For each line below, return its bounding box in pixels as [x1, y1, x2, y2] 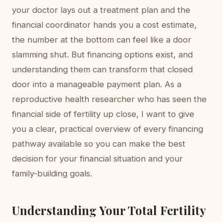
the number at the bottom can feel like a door [12, 35, 191, 45]
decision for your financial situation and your [12, 154, 183, 164]
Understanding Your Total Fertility [12, 202, 206, 218]
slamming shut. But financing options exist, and [12, 50, 193, 59]
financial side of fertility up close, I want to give [12, 109, 194, 119]
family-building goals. [12, 168, 92, 178]
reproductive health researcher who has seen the [12, 94, 207, 104]
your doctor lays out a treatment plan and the [12, 5, 190, 15]
